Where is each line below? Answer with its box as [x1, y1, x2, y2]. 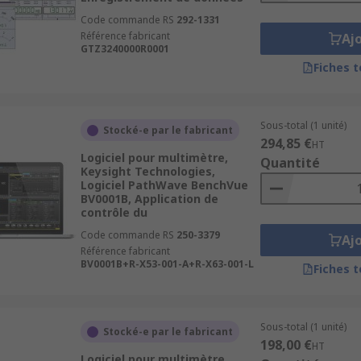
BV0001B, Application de [80, 191, 218, 206]
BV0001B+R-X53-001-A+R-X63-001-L [80, 257, 254, 271]
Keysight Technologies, [80, 164, 215, 179]
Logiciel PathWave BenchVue [80, 177, 248, 193]
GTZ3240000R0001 [80, 42, 169, 56]
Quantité [259, 154, 320, 172]
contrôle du [80, 205, 147, 220]
